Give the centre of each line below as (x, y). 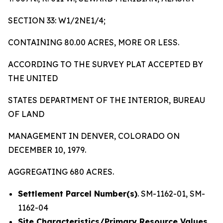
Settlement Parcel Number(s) (78, 194)
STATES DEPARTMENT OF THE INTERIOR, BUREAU (107, 100)
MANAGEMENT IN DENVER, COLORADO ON (94, 136)
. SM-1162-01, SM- (171, 194)
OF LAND (26, 114)
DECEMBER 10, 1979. (47, 150)
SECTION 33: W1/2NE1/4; (57, 20)
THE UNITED (33, 78)
